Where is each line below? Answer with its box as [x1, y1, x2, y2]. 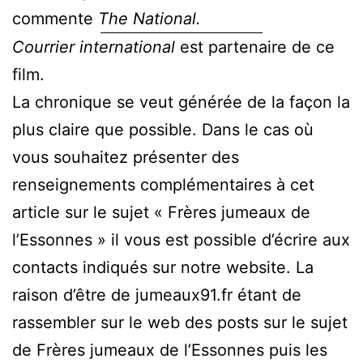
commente [12, 8, 98, 28]
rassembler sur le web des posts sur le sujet [12, 312, 348, 332]
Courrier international [12, 36, 180, 57]
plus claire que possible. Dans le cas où [12, 119, 314, 139]
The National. [98, 8, 201, 28]
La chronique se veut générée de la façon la [12, 92, 350, 112]
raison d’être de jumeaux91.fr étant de [12, 284, 301, 305]
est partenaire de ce [180, 36, 335, 57]
